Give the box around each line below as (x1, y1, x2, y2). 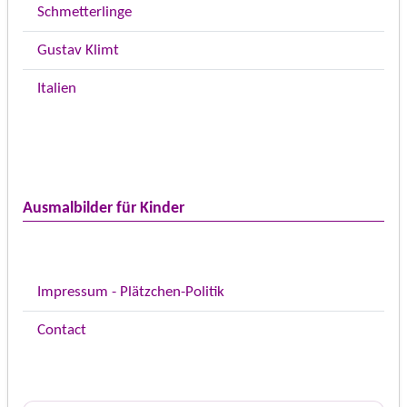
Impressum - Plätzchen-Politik (37, 284, 224, 301)
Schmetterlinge (37, 5, 132, 21)
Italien (37, 81, 76, 97)
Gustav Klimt (37, 43, 119, 59)
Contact (37, 323, 86, 339)
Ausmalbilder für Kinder (23, 200, 184, 218)
